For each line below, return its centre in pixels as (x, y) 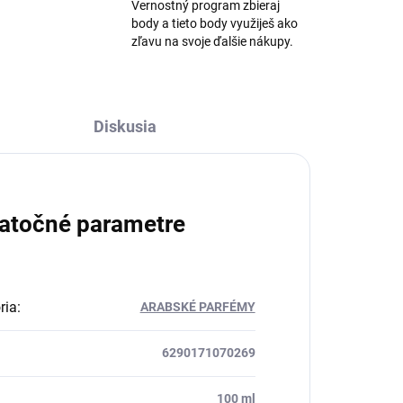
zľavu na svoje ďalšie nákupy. (212, 41)
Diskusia (125, 126)
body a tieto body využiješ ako (214, 23)
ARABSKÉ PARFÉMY (197, 307)
